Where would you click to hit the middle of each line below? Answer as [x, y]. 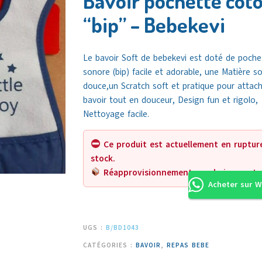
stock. [103, 158]
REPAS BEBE [188, 245]
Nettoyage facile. [116, 114]
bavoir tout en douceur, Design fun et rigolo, [170, 100]
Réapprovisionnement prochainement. [180, 172]
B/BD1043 [122, 227]
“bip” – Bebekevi [154, 24]
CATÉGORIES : [109, 245]
